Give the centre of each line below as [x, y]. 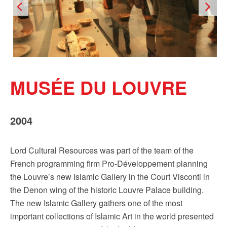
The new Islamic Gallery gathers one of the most [96, 203]
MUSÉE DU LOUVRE [99, 87]
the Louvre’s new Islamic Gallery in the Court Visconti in [110, 177]
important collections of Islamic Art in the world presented [112, 216]
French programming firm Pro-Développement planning [109, 163]
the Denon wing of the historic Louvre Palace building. [107, 190]
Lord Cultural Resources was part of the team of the [102, 150]
